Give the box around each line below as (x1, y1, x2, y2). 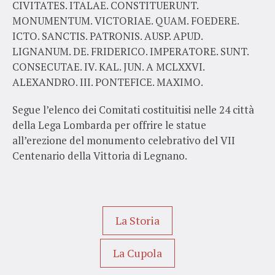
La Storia (115, 212, 160, 228)
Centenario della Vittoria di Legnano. (12, 148, 187, 163)
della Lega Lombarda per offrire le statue (12, 117, 206, 132)
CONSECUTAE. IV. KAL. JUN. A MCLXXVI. (12, 59, 204, 74)
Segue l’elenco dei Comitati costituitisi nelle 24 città (12, 102, 254, 117)
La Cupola (112, 245, 162, 260)
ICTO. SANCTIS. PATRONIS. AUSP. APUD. (12, 28, 203, 43)
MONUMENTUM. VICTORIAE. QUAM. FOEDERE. (12, 13, 239, 28)
